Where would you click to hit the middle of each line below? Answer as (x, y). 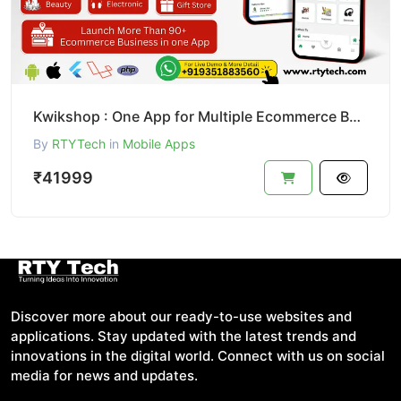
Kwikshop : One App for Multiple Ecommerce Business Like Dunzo (355, 116)
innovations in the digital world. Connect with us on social (198, 355)
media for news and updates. (104, 375)
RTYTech (79, 143)
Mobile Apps (159, 143)
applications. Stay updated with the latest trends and (183, 336)
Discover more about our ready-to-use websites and (181, 316)
